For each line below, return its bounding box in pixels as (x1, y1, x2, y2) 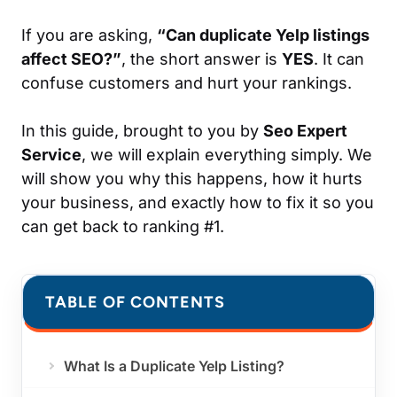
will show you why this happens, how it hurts (21, 168, 362, 188)
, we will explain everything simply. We (82, 144, 372, 164)
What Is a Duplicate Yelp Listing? (64, 356, 284, 375)
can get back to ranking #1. (21, 216, 224, 236)
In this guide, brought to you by (21, 121, 263, 140)
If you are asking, (21, 25, 157, 44)
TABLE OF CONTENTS (45, 292, 225, 312)
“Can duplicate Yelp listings (157, 25, 370, 44)
